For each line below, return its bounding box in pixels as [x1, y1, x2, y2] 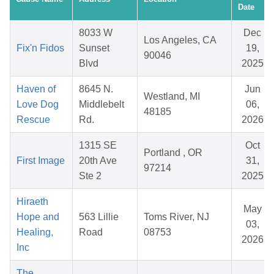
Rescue [17, 114, 50, 125]
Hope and [17, 212, 59, 223]
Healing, [17, 227, 53, 238]
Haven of [17, 84, 56, 95]
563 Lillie [79, 212, 119, 223]
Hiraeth [17, 196, 48, 207]
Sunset [79, 43, 109, 54]
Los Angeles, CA [144, 35, 217, 46]
